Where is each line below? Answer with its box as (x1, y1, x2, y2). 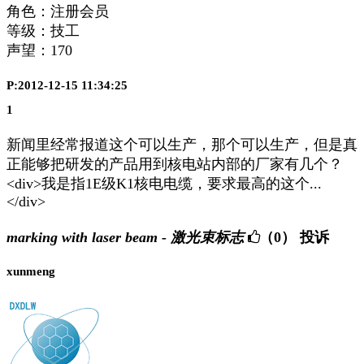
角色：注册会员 (6, 3, 109, 20)
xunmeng (6, 265, 55, 279)
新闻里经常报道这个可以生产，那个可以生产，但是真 (6, 136, 357, 154)
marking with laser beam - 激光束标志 (6, 229, 244, 246)
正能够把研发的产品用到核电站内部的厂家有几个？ (6, 156, 343, 173)
